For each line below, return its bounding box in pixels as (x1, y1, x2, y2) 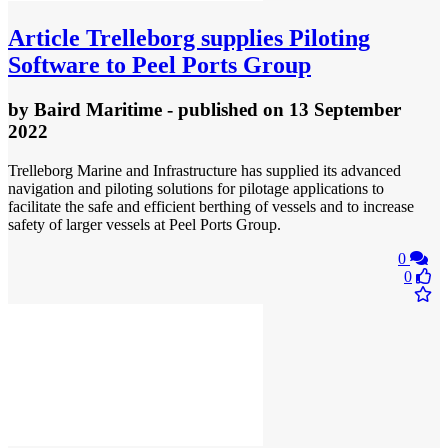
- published (162, 98, 263, 120)
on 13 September (263, 98, 401, 120)
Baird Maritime (34, 98, 162, 120)
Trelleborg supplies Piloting (80, 25, 370, 52)
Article (8, 25, 80, 52)
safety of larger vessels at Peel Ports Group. (8, 215, 281, 233)
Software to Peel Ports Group (8, 52, 311, 79)
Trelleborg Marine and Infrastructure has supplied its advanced (8, 161, 401, 179)
